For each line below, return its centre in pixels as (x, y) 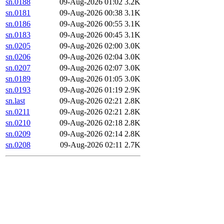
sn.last (15, 101)
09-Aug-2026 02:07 (91, 68)
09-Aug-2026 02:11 (91, 145)
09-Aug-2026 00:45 (91, 35)
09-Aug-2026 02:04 (91, 57)
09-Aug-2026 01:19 (91, 90)
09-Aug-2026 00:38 (91, 13)
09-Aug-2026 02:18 (91, 123)
